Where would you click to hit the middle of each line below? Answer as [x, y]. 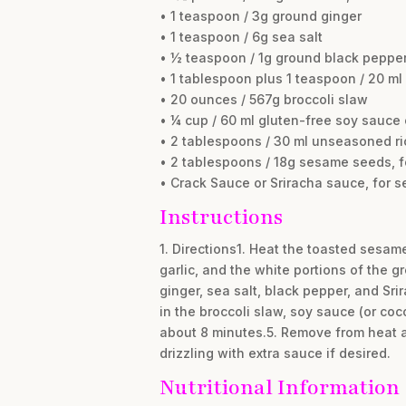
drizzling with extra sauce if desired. [275, 353]
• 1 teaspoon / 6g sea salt [241, 37]
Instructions [221, 217]
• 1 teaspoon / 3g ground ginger [260, 16]
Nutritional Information [279, 388]
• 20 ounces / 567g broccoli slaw [263, 100]
